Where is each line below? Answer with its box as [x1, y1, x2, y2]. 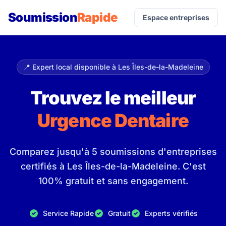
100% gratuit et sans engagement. [38, 176, 188, 186]
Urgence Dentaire [37, 109, 189, 132]
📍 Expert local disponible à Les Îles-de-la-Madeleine [23, 63, 203, 71]
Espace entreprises [143, 13, 209, 22]
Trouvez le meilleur [30, 87, 196, 109]
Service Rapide [42, 209, 94, 217]
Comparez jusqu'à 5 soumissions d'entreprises [9, 146, 217, 157]
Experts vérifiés [144, 209, 198, 217]
